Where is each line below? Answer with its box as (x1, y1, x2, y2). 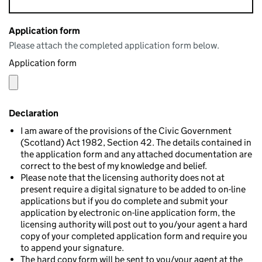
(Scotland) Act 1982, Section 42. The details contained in (20, 137, 251, 148)
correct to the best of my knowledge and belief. (20, 160, 207, 171)
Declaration (9, 108, 58, 119)
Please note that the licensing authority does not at (20, 172, 225, 183)
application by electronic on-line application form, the (20, 207, 235, 218)
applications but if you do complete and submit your (20, 195, 228, 206)
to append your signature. (20, 242, 124, 253)
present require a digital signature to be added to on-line (20, 184, 246, 195)
